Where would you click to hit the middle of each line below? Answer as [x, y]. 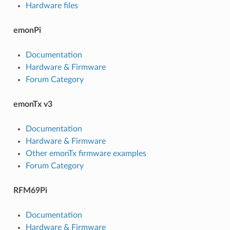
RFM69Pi [30, 190]
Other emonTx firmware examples [86, 153]
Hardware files [52, 5]
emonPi [27, 30]
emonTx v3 [33, 104]
